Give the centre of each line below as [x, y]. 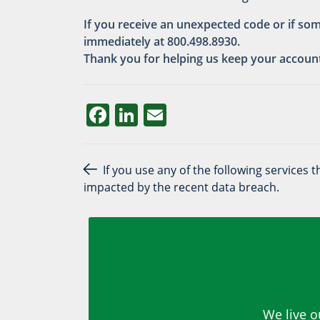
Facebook [137, 114]
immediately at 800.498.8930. [162, 41]
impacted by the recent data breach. [181, 187]
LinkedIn [161, 114]
